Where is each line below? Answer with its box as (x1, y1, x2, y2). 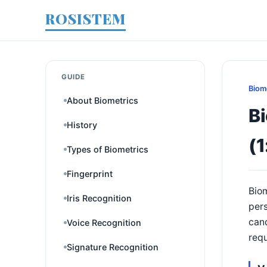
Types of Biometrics (67, 144, 148, 154)
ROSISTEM (45, 9, 126, 28)
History (67, 120, 97, 130)
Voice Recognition (67, 218, 141, 228)
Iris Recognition (67, 193, 132, 203)
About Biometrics (67, 95, 138, 105)
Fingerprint (67, 169, 113, 179)
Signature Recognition (67, 242, 159, 252)
